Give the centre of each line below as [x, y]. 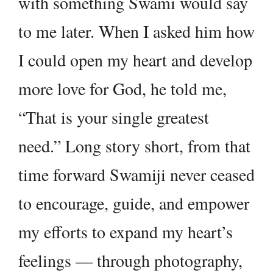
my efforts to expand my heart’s [126, 232]
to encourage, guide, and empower [134, 203]
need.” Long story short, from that [134, 146]
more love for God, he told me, [122, 89]
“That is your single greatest [114, 117]
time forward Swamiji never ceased [136, 175]
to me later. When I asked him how [136, 31]
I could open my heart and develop [135, 60]
